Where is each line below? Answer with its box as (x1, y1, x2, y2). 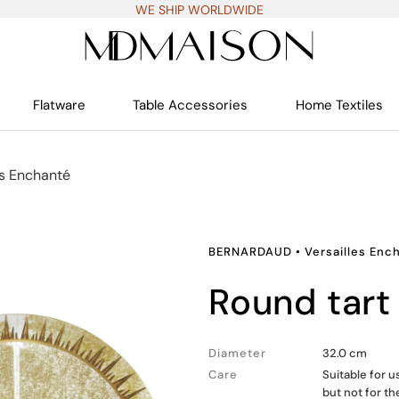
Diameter (208, 346, 266, 361)
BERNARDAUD (208, 244, 292, 259)
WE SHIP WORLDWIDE (135, 2, 264, 18)
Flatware (33, 96, 86, 114)
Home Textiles (295, 96, 383, 114)
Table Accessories (133, 96, 248, 114)
